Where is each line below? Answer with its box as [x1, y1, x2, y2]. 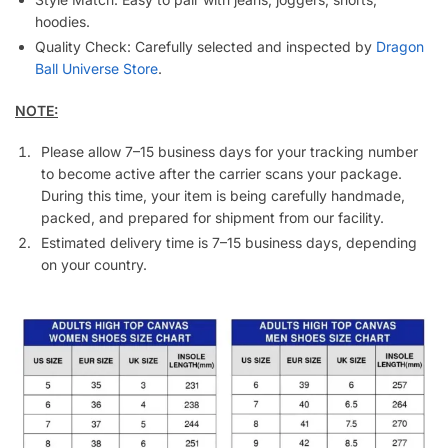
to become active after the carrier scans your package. [41, 165, 402, 183]
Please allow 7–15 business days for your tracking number [41, 143, 418, 161]
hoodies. [35, 12, 90, 30]
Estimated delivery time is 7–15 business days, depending [41, 234, 417, 252]
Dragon [376, 37, 424, 55]
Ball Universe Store [35, 59, 158, 77]
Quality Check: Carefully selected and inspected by [35, 37, 376, 55]
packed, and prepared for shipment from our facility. [41, 209, 384, 227]
